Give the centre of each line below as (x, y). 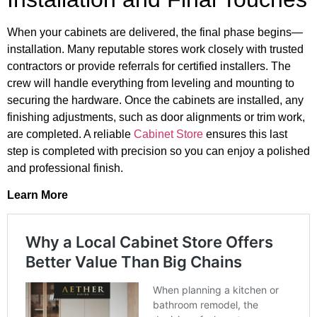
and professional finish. (65, 168)
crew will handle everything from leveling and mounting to (151, 83)
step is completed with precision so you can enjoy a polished (158, 151)
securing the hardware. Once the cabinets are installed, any (155, 100)
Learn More (38, 195)
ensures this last (245, 134)
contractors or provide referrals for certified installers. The (149, 66)
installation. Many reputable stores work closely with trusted (155, 49)
